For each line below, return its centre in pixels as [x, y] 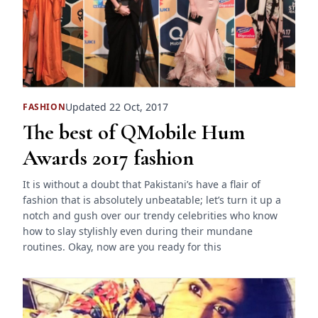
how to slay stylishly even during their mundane [138, 231]
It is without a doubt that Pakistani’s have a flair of [142, 185]
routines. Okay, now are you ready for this [122, 247]
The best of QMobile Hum [134, 133]
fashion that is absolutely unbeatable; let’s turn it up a [152, 200]
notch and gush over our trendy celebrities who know [150, 216]
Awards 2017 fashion [108, 158]
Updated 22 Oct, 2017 [117, 107]
